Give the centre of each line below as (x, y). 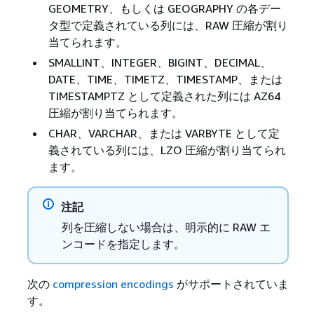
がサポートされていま (231, 284)
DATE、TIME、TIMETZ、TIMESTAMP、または (165, 79)
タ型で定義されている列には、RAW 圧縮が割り (168, 25)
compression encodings (113, 284)
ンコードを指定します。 (123, 244)
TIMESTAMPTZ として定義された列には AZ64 (164, 96)
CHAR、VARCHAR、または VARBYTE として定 (164, 133)
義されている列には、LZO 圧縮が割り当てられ (167, 150)
